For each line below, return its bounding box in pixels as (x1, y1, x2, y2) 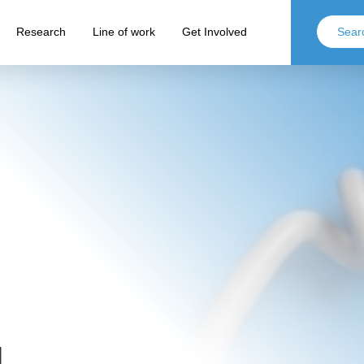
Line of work (92, 25, 155, 38)
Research (15, 25, 66, 38)
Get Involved (181, 25, 247, 38)
